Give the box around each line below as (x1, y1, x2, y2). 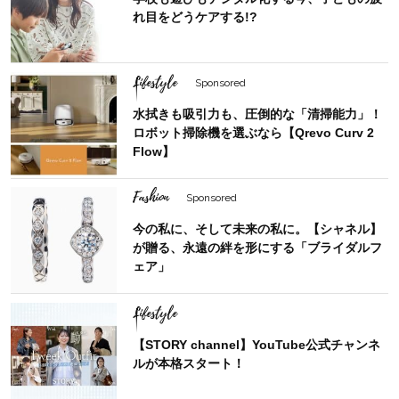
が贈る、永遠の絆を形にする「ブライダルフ (133, 240, 383, 256)
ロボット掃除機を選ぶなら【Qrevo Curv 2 (133, 125, 375, 140)
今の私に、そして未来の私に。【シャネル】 (133, 222, 383, 237)
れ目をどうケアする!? (133, 10, 258, 25)
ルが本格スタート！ (133, 355, 246, 370)
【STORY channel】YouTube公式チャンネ (133, 337, 381, 352)
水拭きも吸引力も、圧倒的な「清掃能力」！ (133, 106, 383, 121)
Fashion (133, 187, 169, 209)
